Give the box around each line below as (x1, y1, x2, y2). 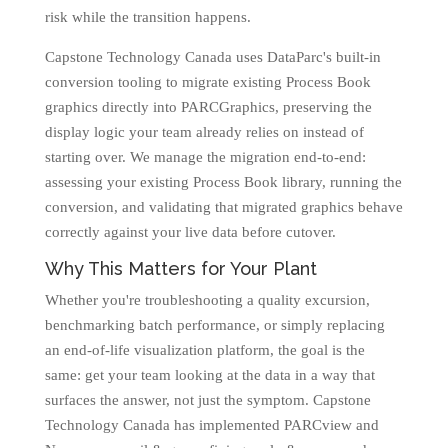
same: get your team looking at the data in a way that (44, 367, 375, 383)
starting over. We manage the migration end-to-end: (44, 149, 366, 165)
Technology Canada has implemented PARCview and (44, 417, 379, 433)
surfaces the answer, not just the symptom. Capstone (44, 392, 371, 408)
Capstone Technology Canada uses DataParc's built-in (44, 49, 381, 65)
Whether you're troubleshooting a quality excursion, (44, 292, 370, 308)
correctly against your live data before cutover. (44, 224, 336, 240)
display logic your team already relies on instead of (44, 124, 364, 140)
